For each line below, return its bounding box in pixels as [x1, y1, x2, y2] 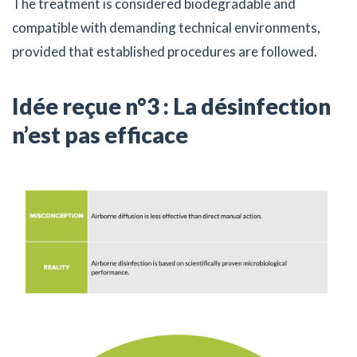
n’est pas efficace [12, 121, 188, 149]
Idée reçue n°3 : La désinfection [12, 92, 331, 120]
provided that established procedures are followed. [12, 43, 317, 61]
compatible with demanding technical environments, [12, 19, 320, 37]
